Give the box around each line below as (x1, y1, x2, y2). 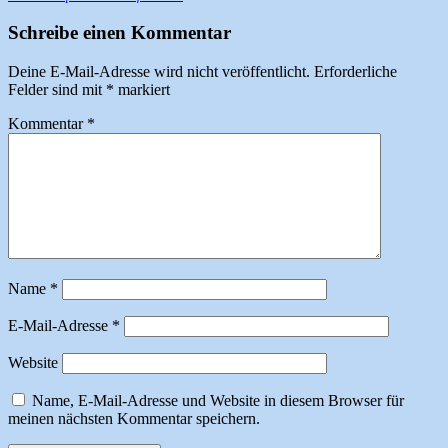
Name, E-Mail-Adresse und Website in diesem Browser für (32, 391, 404, 409)
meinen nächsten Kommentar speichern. (8, 409, 260, 427)
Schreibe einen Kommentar (8, 22, 231, 44)
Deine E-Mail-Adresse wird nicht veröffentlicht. (8, 62, 310, 80)
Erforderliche (314, 62, 397, 80)
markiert (114, 80, 170, 98)
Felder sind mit (8, 80, 106, 98)
